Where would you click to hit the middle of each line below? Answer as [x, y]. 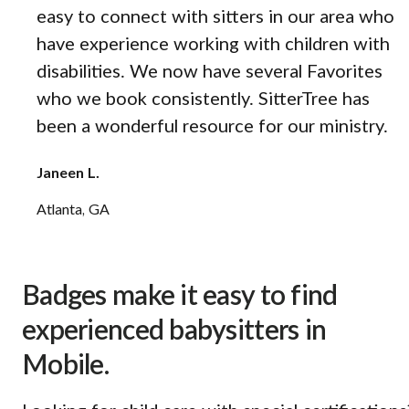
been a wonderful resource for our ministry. [212, 127]
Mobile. [65, 367]
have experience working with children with [213, 45]
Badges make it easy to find [180, 297]
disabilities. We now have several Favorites [210, 73]
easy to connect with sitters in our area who [215, 18]
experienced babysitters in [174, 332]
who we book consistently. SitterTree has [203, 100]
